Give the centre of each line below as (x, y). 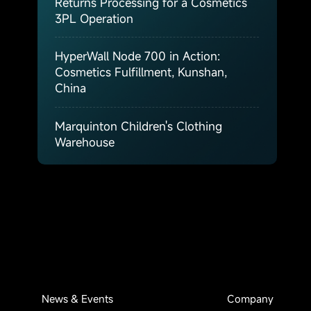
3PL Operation (94, 18)
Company (250, 299)
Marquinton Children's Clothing (139, 126)
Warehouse (85, 142)
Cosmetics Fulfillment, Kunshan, (141, 72)
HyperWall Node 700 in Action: (138, 56)
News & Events (78, 299)
